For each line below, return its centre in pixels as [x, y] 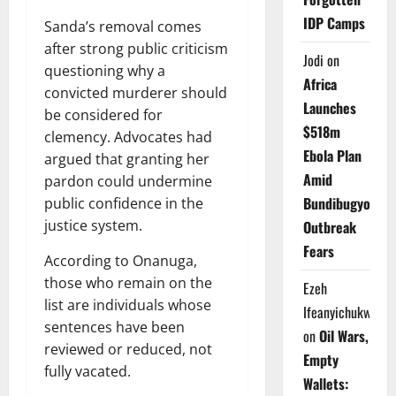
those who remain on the [128, 282]
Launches [329, 108]
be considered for [103, 114]
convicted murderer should [136, 92]
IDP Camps [334, 23]
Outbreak [329, 227]
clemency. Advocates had [128, 137]
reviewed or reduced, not [128, 349]
